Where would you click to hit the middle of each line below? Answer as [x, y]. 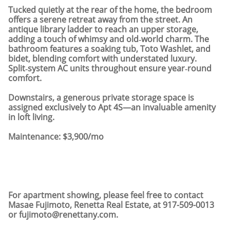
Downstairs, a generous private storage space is [101, 98]
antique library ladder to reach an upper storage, [103, 29]
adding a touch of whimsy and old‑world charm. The [109, 39]
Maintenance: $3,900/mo [56, 137]
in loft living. [31, 117]
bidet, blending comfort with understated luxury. [102, 59]
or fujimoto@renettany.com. [63, 215]
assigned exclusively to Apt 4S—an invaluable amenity [112, 107]
